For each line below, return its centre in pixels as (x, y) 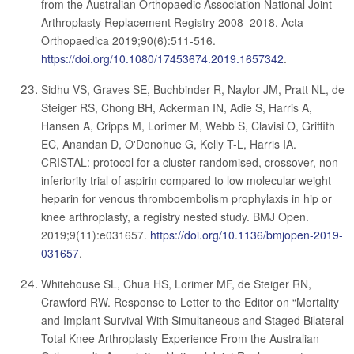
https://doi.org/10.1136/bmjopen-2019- (247, 235)
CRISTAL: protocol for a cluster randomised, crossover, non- (192, 162)
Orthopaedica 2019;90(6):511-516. (128, 40)
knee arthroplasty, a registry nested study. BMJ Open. (175, 217)
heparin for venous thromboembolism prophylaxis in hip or (186, 198)
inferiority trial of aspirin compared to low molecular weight (186, 180)
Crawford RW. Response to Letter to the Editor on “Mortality (190, 302)
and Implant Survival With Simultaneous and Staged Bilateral (192, 320)
